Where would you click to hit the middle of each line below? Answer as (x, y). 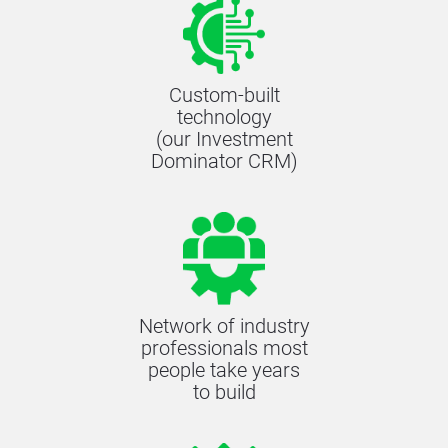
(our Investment (224, 139)
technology (224, 117)
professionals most (224, 348)
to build (224, 392)
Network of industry (224, 326)
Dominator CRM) (224, 161)
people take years (224, 370)
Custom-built (224, 95)
